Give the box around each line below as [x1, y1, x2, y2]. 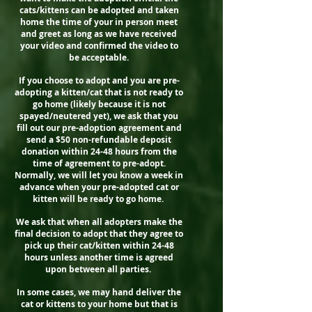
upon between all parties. [45, 263, 153, 275]
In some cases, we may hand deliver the [17, 286, 181, 298]
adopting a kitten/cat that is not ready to [15, 86, 183, 98]
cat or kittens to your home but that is [20, 298, 178, 310]
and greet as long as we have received [21, 28, 177, 40]
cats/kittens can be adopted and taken [19, 4, 179, 16]
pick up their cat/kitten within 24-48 [24, 240, 174, 251]
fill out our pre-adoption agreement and [16, 122, 182, 134]
